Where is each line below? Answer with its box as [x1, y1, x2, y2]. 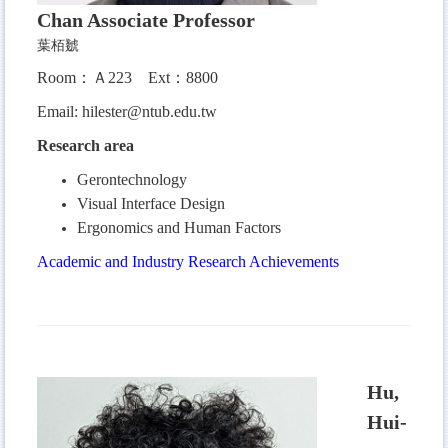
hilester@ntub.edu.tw [82, 102, 217, 120]
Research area [37, 136, 134, 154]
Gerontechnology [77, 170, 187, 188]
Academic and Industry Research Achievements [37, 252, 339, 270]
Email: [37, 102, 82, 120]
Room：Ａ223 [37, 68, 148, 86]
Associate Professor [87, 8, 255, 31]
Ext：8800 [148, 68, 218, 86]
